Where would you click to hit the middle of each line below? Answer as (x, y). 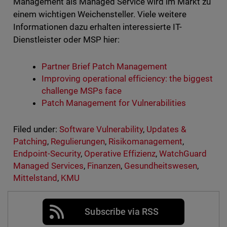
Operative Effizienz (120, 154)
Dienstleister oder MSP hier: (66, 40)
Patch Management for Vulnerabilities (114, 103)
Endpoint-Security (47, 154)
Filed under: (35, 129)
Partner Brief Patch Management (104, 67)
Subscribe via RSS (122, 212)
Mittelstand (35, 178)
